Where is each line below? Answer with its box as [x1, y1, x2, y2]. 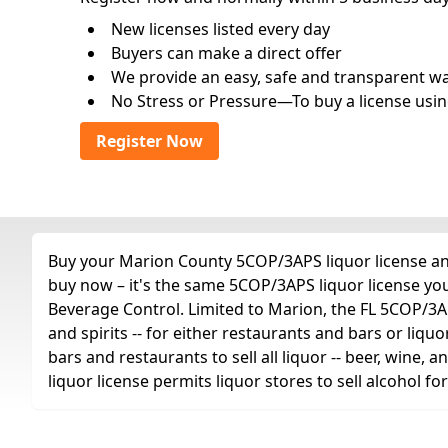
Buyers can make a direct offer [111, 42, 342, 64]
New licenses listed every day [111, 18, 330, 40]
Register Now [96, 130, 203, 152]
